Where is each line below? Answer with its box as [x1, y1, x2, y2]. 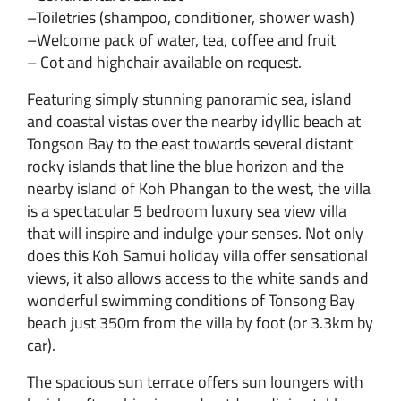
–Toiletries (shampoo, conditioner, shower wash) [27, 4, 354, 30]
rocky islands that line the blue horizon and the [27, 153, 344, 178]
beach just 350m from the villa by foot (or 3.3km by [27, 310, 373, 335]
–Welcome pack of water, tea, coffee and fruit [27, 27, 336, 52]
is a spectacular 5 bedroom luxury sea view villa [27, 198, 346, 223]
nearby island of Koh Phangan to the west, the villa [27, 175, 371, 200]
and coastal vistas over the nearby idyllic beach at [27, 108, 361, 133]
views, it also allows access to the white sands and [27, 265, 369, 290]
